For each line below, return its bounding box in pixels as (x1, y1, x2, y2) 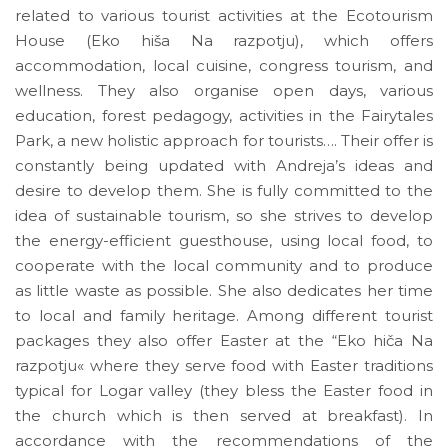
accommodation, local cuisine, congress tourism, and (15, 56, 433, 76)
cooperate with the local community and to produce (15, 256, 433, 276)
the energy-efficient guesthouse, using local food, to (15, 231, 433, 251)
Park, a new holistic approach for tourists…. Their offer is (15, 131, 433, 151)
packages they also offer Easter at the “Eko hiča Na (15, 331, 433, 351)
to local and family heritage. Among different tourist (15, 306, 433, 326)
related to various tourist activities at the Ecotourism (15, 6, 433, 26)
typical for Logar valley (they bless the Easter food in (15, 381, 433, 401)
